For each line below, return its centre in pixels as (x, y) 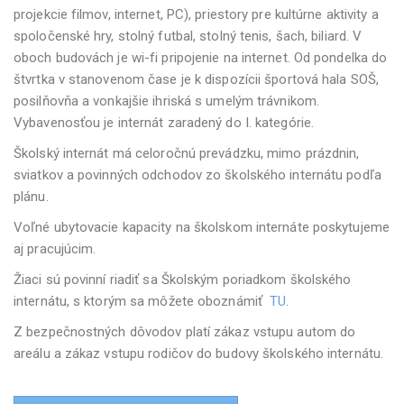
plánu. (31, 197)
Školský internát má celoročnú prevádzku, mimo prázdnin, (187, 153)
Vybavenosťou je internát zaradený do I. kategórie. (164, 123)
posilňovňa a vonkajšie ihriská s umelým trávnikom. (167, 101)
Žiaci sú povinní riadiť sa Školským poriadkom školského (183, 280)
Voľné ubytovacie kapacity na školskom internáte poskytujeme (202, 227)
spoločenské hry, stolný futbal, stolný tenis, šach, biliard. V (188, 36)
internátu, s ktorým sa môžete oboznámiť (140, 301)
